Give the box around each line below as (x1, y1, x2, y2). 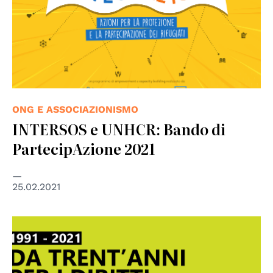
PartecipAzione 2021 (12, 137, 155, 159)
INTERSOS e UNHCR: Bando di (12, 118, 225, 140)
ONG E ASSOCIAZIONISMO (12, 103, 138, 115)
